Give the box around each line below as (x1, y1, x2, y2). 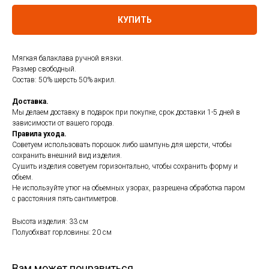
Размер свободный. (12, 65, 78, 74)
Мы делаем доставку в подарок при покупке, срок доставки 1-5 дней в (12, 108, 240, 117)
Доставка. (12, 97, 50, 106)
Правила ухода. (12, 130, 67, 139)
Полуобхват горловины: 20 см (12, 228, 112, 237)
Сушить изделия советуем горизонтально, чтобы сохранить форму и (12, 162, 238, 171)
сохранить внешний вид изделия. (12, 151, 122, 160)
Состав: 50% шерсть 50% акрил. (12, 76, 118, 85)
